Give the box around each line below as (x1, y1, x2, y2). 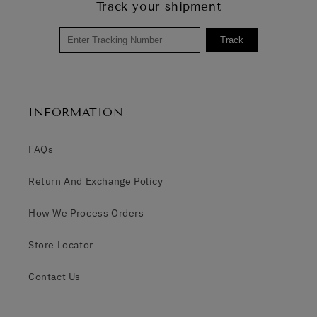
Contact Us (28, 270, 81, 284)
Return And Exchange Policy (28, 175, 163, 188)
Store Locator (28, 238, 93, 252)
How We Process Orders (28, 207, 144, 220)
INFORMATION (28, 105, 124, 120)
